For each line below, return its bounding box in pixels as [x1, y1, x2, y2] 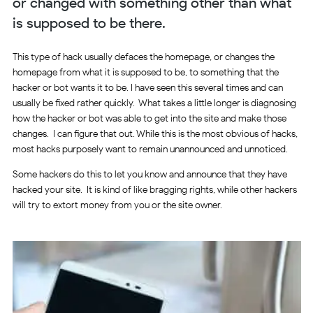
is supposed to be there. [12, 13, 166, 31]
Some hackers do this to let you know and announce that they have [12, 168, 287, 181]
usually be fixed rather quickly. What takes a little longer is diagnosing [12, 97, 296, 110]
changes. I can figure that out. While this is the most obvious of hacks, [12, 128, 298, 140]
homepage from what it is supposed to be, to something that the [12, 66, 279, 79]
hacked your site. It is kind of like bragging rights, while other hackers [12, 184, 297, 196]
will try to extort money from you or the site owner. [12, 199, 222, 212]
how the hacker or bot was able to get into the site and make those [12, 112, 286, 125]
